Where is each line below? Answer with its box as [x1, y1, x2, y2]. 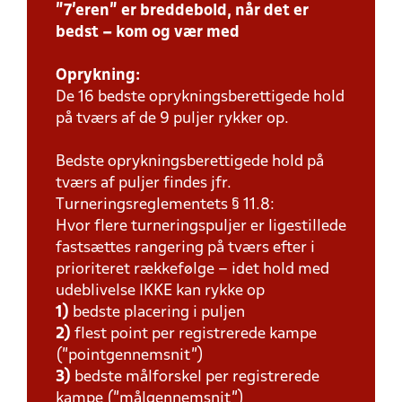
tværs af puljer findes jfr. [56, 176, 232, 191]
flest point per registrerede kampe [71, 327, 317, 342]
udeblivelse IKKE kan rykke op [56, 284, 268, 299]
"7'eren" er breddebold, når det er [56, 4, 309, 19]
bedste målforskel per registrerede [71, 370, 319, 385]
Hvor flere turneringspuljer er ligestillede [56, 219, 346, 234]
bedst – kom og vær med [56, 25, 240, 40]
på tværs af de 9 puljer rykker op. [56, 111, 289, 127]
